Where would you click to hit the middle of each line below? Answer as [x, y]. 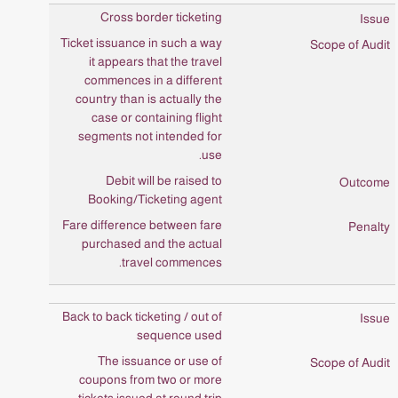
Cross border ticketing [161, 17]
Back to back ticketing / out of [142, 316]
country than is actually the [149, 99]
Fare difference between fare [142, 225]
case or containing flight [157, 117]
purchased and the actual [152, 243]
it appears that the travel [155, 61]
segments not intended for [150, 136]
